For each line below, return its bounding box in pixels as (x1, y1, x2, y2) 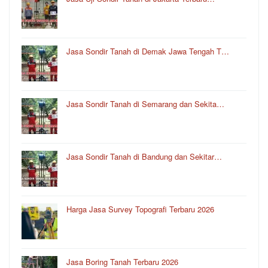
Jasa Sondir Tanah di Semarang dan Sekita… (66, 98, 224, 110)
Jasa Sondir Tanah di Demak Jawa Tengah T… (66, 45, 229, 57)
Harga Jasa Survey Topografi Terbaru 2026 (66, 203, 214, 215)
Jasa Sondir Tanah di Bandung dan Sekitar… (66, 151, 222, 163)
